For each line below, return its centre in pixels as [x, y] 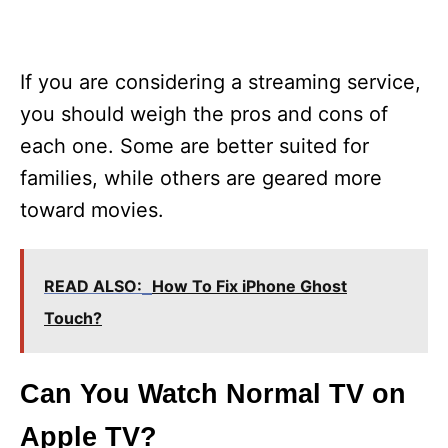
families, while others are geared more [201, 178]
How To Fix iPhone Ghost [249, 286]
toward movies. [92, 210]
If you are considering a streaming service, [220, 82]
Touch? [73, 318]
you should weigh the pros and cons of [204, 114]
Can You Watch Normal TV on [213, 394]
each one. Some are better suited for [194, 146]
